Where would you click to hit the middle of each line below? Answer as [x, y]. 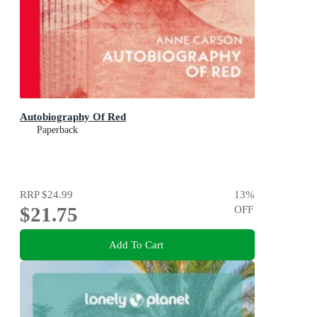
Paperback [57, 130]
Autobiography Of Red [73, 117]
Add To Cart [136, 244]
